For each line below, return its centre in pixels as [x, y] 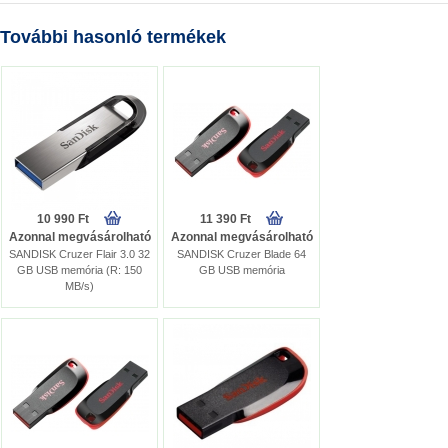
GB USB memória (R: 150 [79, 270]
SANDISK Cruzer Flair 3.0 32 [79, 254]
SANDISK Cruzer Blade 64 [241, 254]
